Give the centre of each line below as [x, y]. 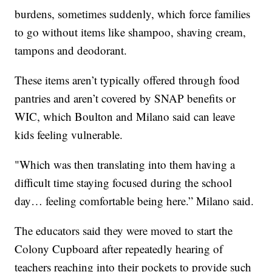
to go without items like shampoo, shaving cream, [131, 32]
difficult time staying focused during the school [124, 182]
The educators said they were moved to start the [124, 230]
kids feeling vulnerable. [69, 134]
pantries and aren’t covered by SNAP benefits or [125, 98]
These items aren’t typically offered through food [127, 80]
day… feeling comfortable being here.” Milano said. [134, 200]
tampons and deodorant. [71, 50]
